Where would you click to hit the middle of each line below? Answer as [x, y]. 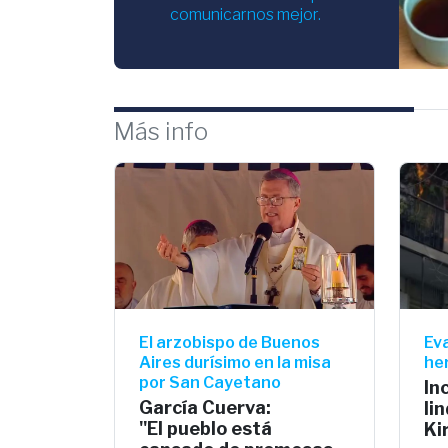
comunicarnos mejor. [245, 14]
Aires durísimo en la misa [235, 362]
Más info [161, 131]
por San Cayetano [210, 382]
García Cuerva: [205, 407]
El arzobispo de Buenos [229, 342]
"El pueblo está [205, 428]
